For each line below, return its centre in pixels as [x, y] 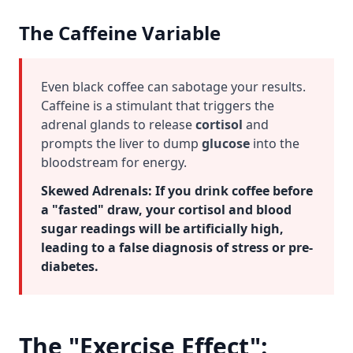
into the [275, 143]
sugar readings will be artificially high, [162, 229]
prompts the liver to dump [121, 143]
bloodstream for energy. [114, 162]
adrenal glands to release [118, 124]
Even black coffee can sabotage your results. [173, 87]
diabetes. [70, 266]
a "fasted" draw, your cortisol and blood [166, 210]
